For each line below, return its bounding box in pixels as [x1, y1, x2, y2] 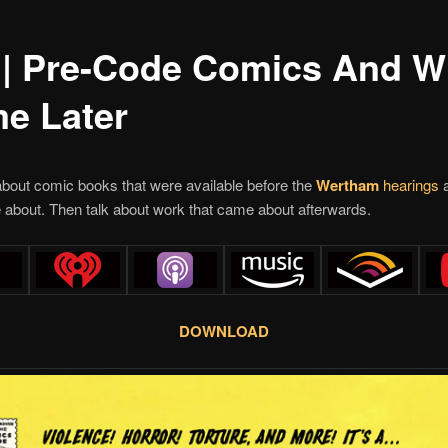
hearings [378, 173, 439, 195]
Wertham [315, 173, 379, 196]
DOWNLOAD [178, 320, 269, 343]
